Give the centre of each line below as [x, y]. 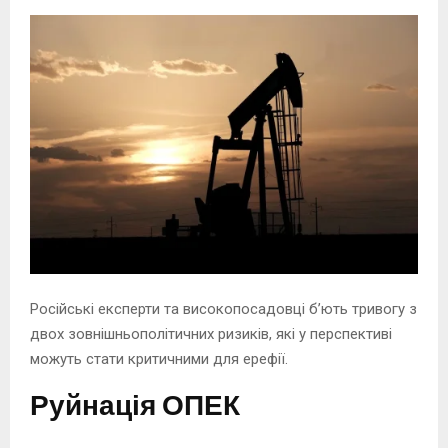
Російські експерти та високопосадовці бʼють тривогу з [223, 308]
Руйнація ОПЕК [135, 406]
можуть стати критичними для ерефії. [159, 358]
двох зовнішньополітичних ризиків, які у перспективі [211, 333]
